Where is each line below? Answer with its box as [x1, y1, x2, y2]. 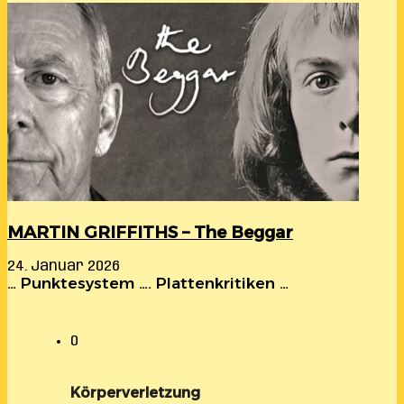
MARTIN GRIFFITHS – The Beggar [7, 221, 293, 243]
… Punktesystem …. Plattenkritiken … [7, 274, 289, 293]
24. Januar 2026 [7, 259, 120, 275]
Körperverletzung [70, 384, 200, 402]
